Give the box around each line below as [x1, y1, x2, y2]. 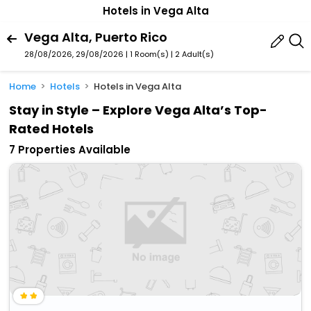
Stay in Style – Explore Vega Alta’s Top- [9, 101, 268, 119]
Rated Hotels [9, 120, 94, 138]
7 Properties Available [9, 142, 131, 158]
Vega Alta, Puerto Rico [24, 28, 167, 46]
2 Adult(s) [175, 48, 214, 60]
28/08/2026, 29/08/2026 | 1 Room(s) [24, 48, 169, 60]
